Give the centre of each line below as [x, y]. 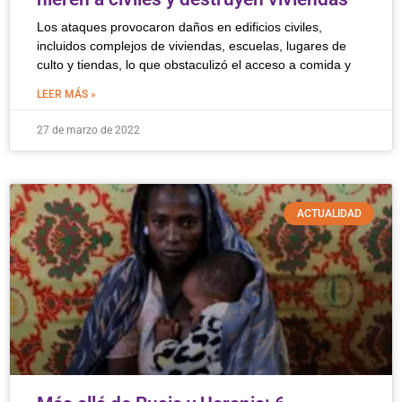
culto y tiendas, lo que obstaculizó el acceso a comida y [194, 65]
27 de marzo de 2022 [88, 130]
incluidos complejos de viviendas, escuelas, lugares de [192, 46]
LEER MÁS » [66, 94]
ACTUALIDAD [329, 214]
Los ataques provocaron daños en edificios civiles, [179, 27]
